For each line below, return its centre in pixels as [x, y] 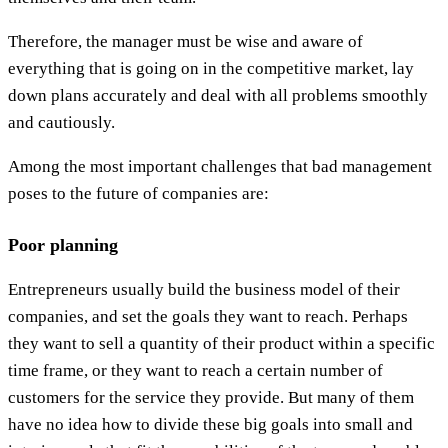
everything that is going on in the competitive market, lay [211, 68]
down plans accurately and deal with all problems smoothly [218, 95]
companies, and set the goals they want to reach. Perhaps [208, 316]
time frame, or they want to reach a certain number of [195, 370]
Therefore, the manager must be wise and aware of [185, 41]
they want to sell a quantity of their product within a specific [221, 343]
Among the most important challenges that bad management [220, 166]
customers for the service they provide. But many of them [211, 397]
